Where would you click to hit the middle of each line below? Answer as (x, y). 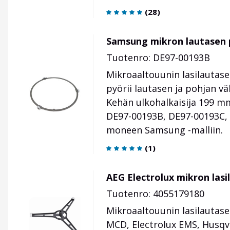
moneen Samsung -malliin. (165, 130)
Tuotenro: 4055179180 (155, 194)
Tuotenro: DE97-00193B (158, 58)
